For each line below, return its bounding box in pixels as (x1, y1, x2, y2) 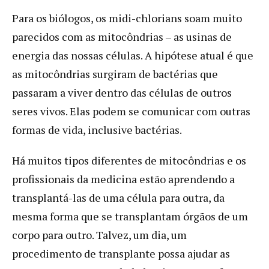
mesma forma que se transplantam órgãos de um (12, 208, 248, 223)
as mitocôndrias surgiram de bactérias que (12, 66, 218, 81)
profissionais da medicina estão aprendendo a (12, 171, 235, 186)
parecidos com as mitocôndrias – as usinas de (12, 29, 232, 44)
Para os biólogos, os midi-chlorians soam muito (12, 10, 242, 25)
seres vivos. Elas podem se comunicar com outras (12, 103, 250, 118)
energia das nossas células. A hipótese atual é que (12, 47, 253, 62)
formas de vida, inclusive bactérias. (12, 122, 182, 137)
